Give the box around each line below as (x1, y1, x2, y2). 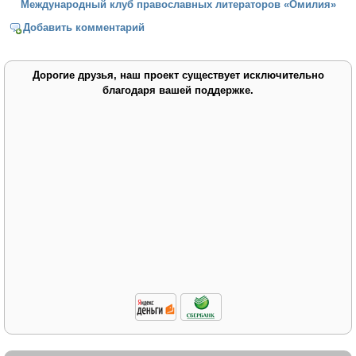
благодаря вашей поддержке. (103, 83, 253, 96)
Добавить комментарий (23, 21, 145, 33)
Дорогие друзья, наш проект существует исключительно (32, 68, 324, 81)
